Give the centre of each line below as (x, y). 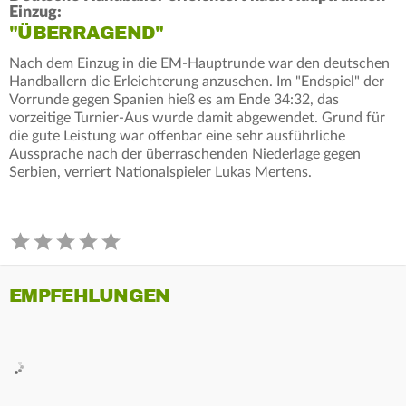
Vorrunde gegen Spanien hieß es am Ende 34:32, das (174, 99)
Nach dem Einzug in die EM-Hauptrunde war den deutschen (199, 63)
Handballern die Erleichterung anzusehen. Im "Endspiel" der (197, 81)
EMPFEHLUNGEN (90, 295)
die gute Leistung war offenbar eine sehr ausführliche (177, 135)
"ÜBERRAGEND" (87, 33)
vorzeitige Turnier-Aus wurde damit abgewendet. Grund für (197, 117)
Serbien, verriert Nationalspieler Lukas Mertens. (160, 172)
